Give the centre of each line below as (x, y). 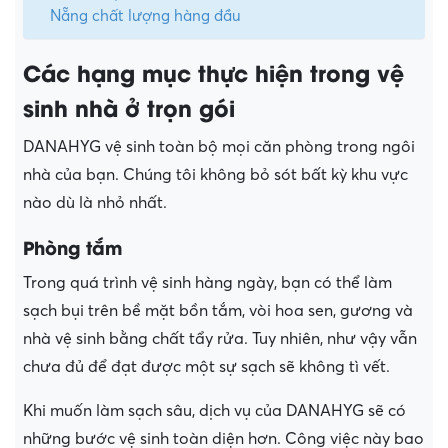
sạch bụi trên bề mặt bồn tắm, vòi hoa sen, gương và (218, 311)
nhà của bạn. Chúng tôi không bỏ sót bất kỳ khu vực (215, 175)
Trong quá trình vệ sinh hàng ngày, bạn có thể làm (207, 283)
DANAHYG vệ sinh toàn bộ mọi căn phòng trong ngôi (219, 147)
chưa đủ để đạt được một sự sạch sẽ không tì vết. (206, 367)
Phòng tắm (72, 247)
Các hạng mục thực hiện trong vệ (213, 72)
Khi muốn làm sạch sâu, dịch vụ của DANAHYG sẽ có (214, 411)
